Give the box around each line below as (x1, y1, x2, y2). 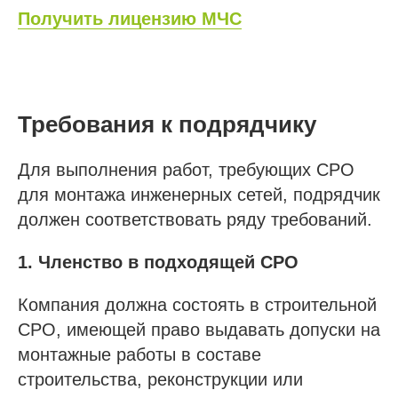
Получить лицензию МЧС (18, 8, 242, 28)
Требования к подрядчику (18, 110, 316, 138)
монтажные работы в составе (18, 344, 261, 364)
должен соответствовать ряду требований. (18, 209, 372, 229)
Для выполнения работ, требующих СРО (18, 159, 354, 179)
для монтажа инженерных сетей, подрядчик (18, 184, 380, 204)
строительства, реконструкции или (18, 369, 303, 389)
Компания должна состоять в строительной (18, 294, 377, 314)
